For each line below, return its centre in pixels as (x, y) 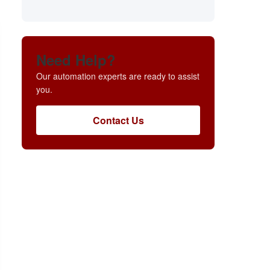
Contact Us (118, 120)
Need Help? (76, 60)
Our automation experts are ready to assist (118, 76)
